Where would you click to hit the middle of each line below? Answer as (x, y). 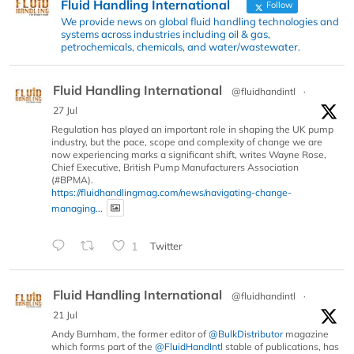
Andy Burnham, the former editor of (130, 334)
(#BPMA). (72, 179)
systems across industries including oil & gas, (166, 34)
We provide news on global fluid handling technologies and (200, 21)
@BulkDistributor (246, 334)
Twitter (166, 245)
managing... (77, 208)
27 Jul (65, 110)
